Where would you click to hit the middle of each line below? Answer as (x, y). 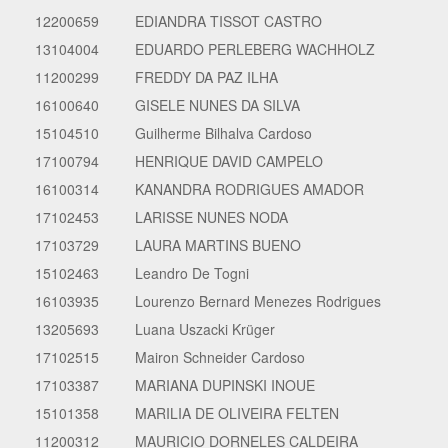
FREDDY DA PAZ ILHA (206, 77)
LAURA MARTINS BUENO (218, 245)
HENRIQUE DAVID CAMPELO (229, 161)
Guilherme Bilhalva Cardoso (223, 133)
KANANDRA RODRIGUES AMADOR (249, 189)
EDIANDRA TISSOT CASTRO (228, 21)
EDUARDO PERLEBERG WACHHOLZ (255, 49)
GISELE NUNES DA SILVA (217, 105)
